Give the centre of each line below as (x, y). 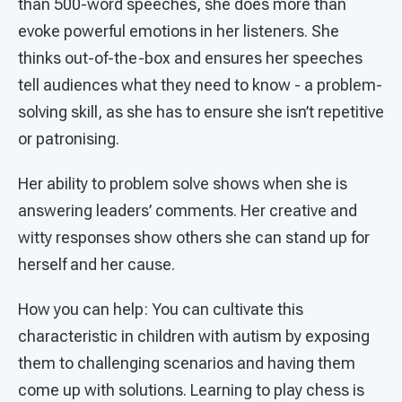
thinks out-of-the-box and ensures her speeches (190, 58)
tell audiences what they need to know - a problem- (200, 85)
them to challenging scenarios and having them (187, 363)
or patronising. (72, 139)
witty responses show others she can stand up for (194, 238)
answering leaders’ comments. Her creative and (188, 211)
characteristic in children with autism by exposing (194, 336)
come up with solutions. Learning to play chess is (191, 390)
